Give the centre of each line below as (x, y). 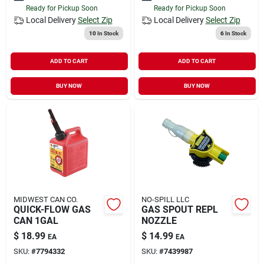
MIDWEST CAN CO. (45, 199)
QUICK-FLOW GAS (52, 209)
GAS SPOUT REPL (179, 209)
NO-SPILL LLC (165, 199)
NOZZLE (159, 220)
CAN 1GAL (36, 220)
